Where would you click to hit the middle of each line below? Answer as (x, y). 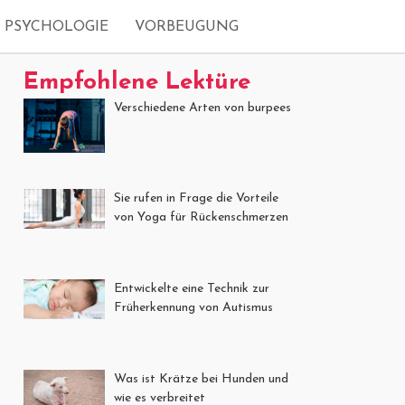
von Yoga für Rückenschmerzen (201, 217)
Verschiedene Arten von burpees (202, 108)
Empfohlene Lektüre (137, 83)
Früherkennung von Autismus (193, 308)
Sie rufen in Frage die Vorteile (196, 198)
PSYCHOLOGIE (57, 27)
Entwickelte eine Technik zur (192, 289)
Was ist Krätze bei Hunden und (201, 379)
